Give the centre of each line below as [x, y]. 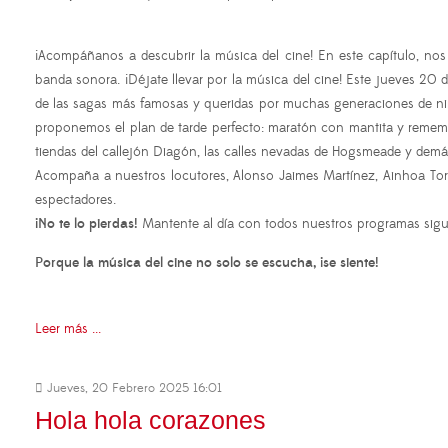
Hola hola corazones [150, 420]
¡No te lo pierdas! [86, 224]
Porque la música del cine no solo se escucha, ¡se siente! [207, 263]
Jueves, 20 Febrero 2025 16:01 [132, 388]
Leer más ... [68, 329]
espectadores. [75, 200]
